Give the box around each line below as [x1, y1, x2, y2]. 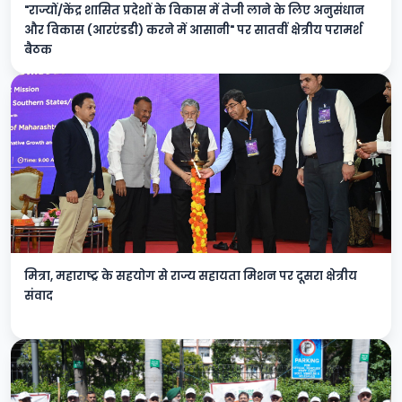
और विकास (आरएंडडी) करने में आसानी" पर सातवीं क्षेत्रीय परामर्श [24, 22, 363, 38]
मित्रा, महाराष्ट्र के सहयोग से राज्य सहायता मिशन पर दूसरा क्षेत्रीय [24, 268, 357, 284]
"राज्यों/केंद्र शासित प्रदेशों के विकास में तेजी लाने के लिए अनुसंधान [24, 3, 364, 18]
